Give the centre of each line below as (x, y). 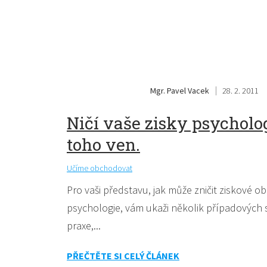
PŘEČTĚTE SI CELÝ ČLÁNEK (123, 255)
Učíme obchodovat (100, 168)
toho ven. (103, 144)
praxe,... (84, 225)
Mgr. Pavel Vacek (180, 90)
